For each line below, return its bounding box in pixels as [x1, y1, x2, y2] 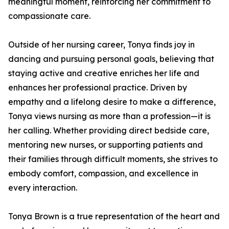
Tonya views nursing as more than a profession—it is [8, 111, 211, 121]
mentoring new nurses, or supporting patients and [8, 140, 203, 150]
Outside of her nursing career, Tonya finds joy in [8, 39, 195, 50]
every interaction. [8, 182, 77, 193]
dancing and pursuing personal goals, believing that [8, 54, 214, 64]
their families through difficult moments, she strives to [8, 154, 218, 164]
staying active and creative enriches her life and [8, 68, 199, 78]
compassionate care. [8, 11, 90, 21]
